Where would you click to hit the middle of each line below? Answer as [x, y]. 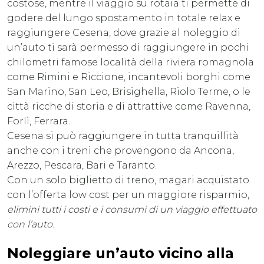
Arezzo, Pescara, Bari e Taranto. [82, 165]
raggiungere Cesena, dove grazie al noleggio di [124, 32]
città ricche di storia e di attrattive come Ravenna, [129, 106]
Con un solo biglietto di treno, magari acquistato [128, 180]
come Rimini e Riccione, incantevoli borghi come [129, 77]
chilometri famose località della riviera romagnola [131, 62]
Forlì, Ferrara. [39, 121]
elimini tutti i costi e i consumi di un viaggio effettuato [132, 209]
